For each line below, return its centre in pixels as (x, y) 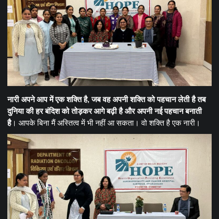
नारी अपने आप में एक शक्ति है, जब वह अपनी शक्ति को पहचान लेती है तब (107, 99)
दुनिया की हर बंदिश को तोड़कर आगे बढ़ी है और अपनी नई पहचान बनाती (105, 111)
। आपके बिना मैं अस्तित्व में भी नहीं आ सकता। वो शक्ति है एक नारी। (107, 123)
